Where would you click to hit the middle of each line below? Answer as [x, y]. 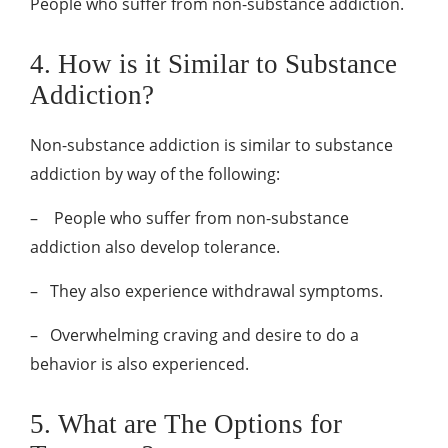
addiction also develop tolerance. [155, 247]
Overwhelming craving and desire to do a [204, 335]
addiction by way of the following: [155, 174]
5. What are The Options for [186, 424]
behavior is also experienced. [139, 364]
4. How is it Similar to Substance [213, 64]
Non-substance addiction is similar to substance [211, 145]
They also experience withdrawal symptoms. [216, 291]
